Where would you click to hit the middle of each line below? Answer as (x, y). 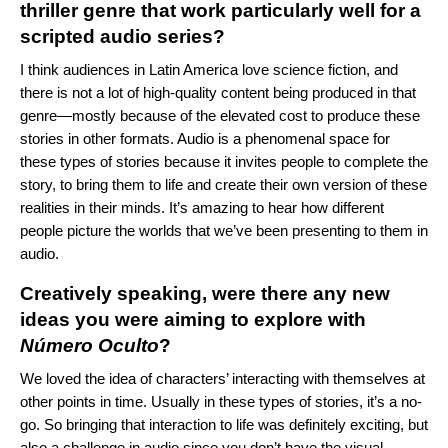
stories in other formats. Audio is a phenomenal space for (205, 138)
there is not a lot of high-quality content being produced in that (218, 92)
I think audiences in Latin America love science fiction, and (209, 69)
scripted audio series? (122, 36)
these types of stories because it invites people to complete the (224, 161)
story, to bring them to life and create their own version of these (223, 184)
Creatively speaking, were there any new (205, 293)
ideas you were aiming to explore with (193, 319)
